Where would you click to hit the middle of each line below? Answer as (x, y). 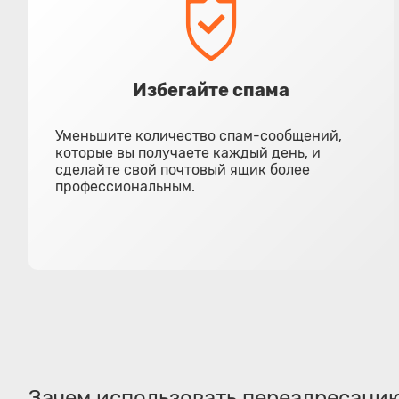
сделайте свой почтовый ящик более (183, 170)
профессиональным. (125, 187)
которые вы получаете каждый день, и (188, 153)
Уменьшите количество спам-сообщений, (199, 136)
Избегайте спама (211, 90)
